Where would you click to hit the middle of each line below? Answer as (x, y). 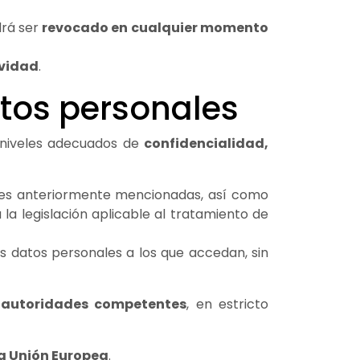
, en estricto (228, 304)
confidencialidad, (207, 143)
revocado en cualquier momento (155, 27)
